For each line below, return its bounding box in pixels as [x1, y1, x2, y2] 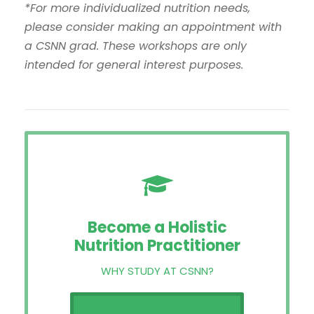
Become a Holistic [87, 217, 227, 239]
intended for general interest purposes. [25, 57, 243, 74]
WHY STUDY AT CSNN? [100, 264, 214, 279]
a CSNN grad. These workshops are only [25, 38, 247, 55]
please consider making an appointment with [25, 19, 282, 36]
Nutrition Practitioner [74, 235, 240, 257]
